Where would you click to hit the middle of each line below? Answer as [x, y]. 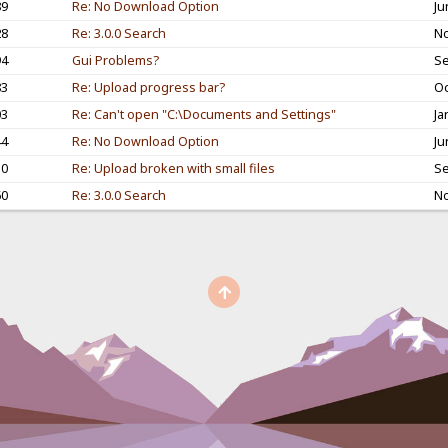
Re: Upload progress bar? [148, 87]
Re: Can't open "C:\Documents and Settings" [203, 114]
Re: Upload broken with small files [173, 168]
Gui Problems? [115, 60]
